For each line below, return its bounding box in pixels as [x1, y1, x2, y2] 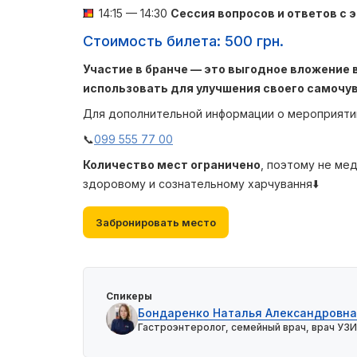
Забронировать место [96, 215, 216, 229]
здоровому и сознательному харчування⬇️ [83, 177, 319, 190]
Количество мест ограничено [83, 158, 261, 171]
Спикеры [106, 290, 152, 302]
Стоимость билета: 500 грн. [83, 33, 284, 49]
